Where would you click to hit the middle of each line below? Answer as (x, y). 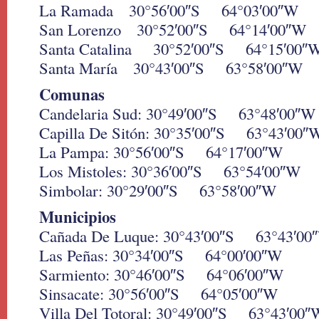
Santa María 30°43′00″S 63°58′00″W (171, 68)
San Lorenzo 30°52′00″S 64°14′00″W (173, 29)
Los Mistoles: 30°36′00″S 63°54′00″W (170, 171)
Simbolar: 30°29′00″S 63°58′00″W (158, 190)
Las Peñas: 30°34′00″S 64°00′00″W (161, 255)
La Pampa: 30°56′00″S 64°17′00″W (161, 152)
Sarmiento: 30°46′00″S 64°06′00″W (161, 274)
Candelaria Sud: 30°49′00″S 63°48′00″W (177, 113)
